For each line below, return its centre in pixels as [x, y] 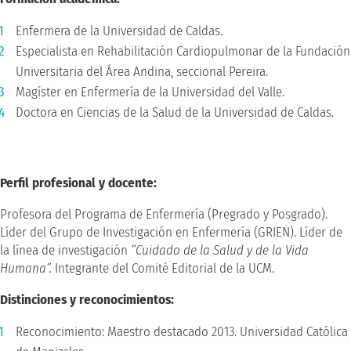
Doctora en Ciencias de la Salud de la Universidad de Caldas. [175, 112]
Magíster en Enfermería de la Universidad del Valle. [150, 92]
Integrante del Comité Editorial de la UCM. [165, 268]
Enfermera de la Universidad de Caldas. [119, 31]
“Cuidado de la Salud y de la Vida [220, 250]
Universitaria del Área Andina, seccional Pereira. [142, 71]
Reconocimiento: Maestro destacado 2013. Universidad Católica [182, 331]
